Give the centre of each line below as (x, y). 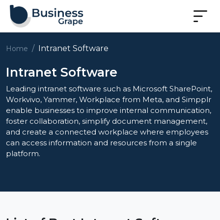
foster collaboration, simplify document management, (107, 121)
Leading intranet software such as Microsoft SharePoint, (109, 88)
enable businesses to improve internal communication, (109, 110)
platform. (23, 153)
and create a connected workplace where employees (107, 132)
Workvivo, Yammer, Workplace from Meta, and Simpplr (109, 99)
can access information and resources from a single (101, 142)
